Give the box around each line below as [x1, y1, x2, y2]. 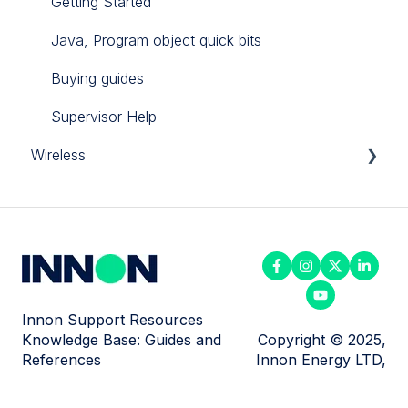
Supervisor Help [51, 107, 157, 126]
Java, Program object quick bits [51, 30, 261, 49]
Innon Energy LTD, [256, 351, 386, 370]
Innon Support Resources [22, 311, 203, 330]
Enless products [51, 183, 157, 202]
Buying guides [51, 68, 144, 87]
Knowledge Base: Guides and [22, 331, 221, 350]
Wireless [31, 145, 86, 164]
